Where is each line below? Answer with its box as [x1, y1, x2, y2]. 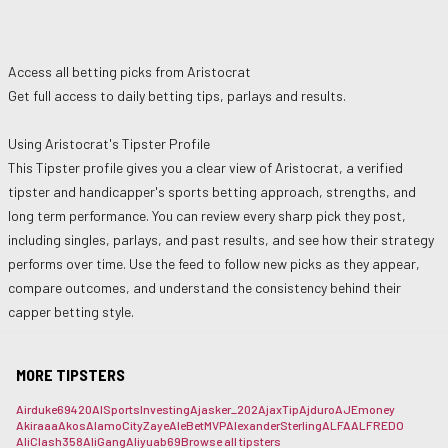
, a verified [339, 159, 403, 176]
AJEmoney [335, 402, 395, 416]
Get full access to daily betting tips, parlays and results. [8, 87, 346, 104]
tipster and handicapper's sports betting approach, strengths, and [8, 183, 416, 200]
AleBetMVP [169, 418, 226, 432]
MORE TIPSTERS [16, 365, 125, 384]
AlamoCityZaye [86, 418, 169, 432]
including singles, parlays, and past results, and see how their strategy [8, 231, 434, 248]
